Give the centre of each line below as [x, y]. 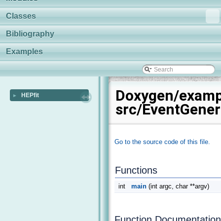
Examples [24, 52]
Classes [21, 16]
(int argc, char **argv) [178, 186]
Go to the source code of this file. [162, 142]
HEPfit [30, 95]
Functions [136, 170]
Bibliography [30, 34]
